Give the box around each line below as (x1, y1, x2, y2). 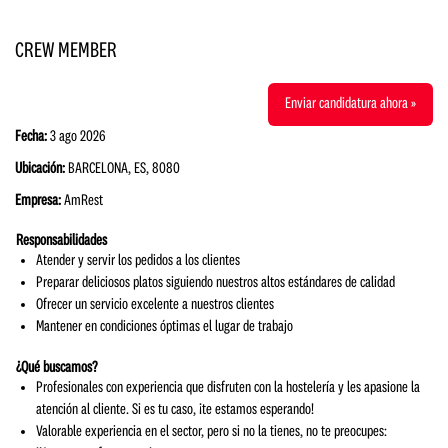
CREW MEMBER (15, 40, 117, 62)
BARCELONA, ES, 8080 (68, 161, 180, 177)
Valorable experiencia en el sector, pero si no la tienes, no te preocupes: (36, 424, 387, 440)
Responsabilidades (16, 233, 107, 249)
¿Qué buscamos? (16, 360, 97, 376)
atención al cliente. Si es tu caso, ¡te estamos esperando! (36, 402, 314, 418)
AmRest (64, 193, 103, 209)
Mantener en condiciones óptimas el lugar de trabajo (36, 319, 293, 335)
